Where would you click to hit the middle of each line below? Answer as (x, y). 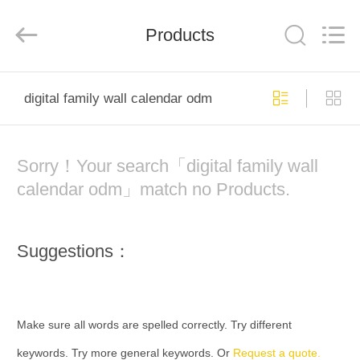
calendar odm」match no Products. (153, 190)
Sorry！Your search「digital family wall (167, 167)
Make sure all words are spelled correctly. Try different (154, 324)
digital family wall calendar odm (118, 98)
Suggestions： (74, 251)
